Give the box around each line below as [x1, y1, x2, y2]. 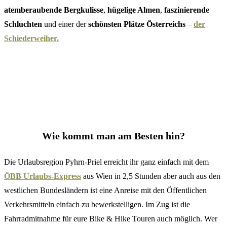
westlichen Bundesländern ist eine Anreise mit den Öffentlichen [4, 186, 207, 195]
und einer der [42, 20, 88, 28]
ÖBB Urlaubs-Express [4, 172, 81, 180]
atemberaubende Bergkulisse [4, 6, 103, 14]
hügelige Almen [107, 6, 160, 14]
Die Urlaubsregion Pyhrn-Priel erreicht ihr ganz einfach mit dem [4, 158, 209, 166]
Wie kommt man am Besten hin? [42, 130, 185, 141]
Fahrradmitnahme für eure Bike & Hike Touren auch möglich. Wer [4, 214, 217, 223]
